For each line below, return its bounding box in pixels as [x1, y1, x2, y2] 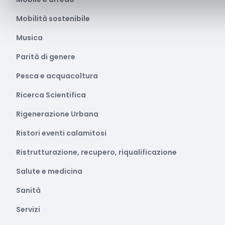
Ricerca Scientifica [16, 90, 86, 100]
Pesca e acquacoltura [16, 71, 98, 81]
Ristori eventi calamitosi [16, 128, 106, 138]
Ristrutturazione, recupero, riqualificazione [16, 147, 177, 157]
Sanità [16, 185, 41, 195]
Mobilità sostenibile [16, 14, 90, 24]
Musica [16, 33, 43, 43]
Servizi [16, 204, 40, 214]
